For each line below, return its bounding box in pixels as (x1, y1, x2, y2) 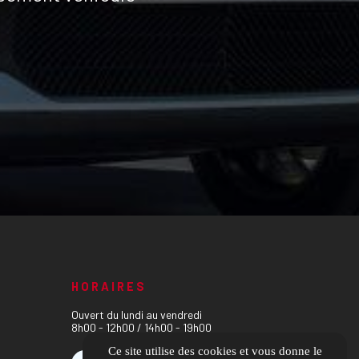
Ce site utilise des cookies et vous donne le (107, 344, 322, 357)
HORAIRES (71, 279, 147, 293)
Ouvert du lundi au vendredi (71, 308, 202, 321)
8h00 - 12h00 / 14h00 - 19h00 (71, 321, 212, 334)
